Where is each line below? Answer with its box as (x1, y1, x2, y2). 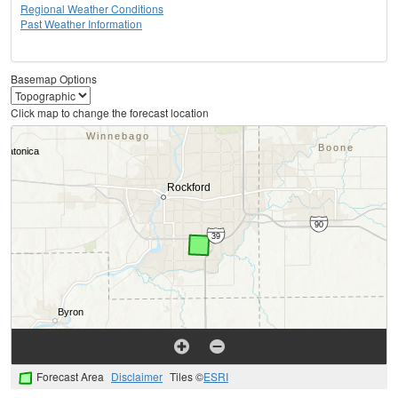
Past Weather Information (20, 16, 142, 32)
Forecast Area (36, 369, 104, 385)
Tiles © (170, 369, 203, 385)
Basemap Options (11, 71, 97, 87)
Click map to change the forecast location (11, 105, 209, 121)
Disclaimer (111, 369, 163, 385)
